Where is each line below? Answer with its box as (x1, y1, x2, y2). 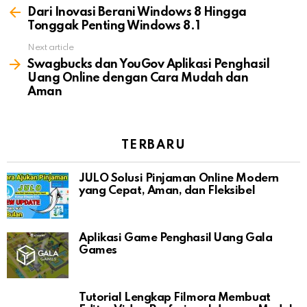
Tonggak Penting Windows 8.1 (27, 19, 200, 32)
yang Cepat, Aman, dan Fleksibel (79, 184, 256, 197)
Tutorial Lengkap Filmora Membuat (79, 291, 271, 304)
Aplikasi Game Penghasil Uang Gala (79, 232, 273, 244)
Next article (27, 42, 74, 52)
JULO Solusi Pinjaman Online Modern (79, 172, 279, 184)
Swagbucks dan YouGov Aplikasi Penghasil (27, 58, 270, 71)
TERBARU (121, 138, 186, 151)
